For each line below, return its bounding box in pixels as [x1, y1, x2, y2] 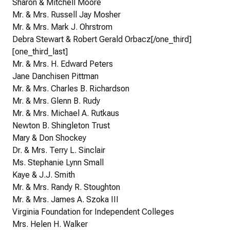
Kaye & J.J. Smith [12, 170, 75, 180]
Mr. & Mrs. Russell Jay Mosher [12, 10, 121, 20]
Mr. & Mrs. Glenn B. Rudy [12, 96, 100, 106]
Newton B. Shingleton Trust [12, 121, 110, 131]
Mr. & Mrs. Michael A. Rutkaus [12, 108, 119, 119]
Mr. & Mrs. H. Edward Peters [12, 59, 113, 69]
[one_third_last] [12, 47, 68, 57]
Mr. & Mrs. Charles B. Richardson [12, 84, 129, 94]
